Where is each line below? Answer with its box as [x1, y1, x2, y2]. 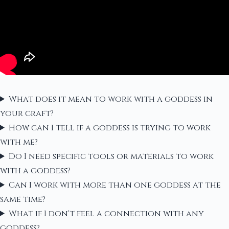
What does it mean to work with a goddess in [8, 93, 213, 105]
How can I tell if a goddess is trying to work [8, 122, 211, 133]
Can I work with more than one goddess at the [8, 179, 221, 191]
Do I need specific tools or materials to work [8, 150, 214, 162]
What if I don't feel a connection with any [8, 208, 204, 219]
